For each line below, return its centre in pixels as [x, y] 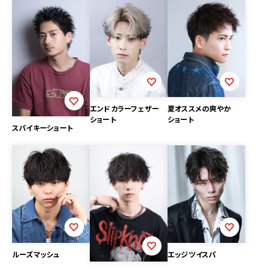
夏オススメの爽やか [199, 108]
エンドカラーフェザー [124, 108]
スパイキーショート [43, 128]
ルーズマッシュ [36, 254]
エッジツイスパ [192, 254]
